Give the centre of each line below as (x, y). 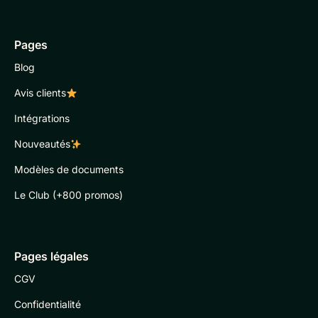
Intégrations (42, 118)
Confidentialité (48, 304)
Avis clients (40, 92)
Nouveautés (42, 143)
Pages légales (51, 256)
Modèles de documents (69, 169)
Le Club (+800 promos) (68, 194)
